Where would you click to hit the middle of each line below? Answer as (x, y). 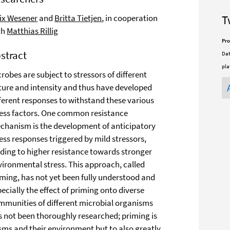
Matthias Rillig (33, 31)
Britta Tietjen (78, 18)
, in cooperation (130, 18)
